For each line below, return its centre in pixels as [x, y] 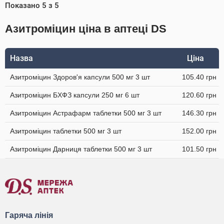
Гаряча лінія [29, 215]
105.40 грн [199, 77]
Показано [23, 5]
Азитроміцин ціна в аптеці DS [86, 29]
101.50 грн [199, 149]
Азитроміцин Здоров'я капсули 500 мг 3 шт [80, 77]
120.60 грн [199, 95]
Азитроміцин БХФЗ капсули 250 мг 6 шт [75, 95]
